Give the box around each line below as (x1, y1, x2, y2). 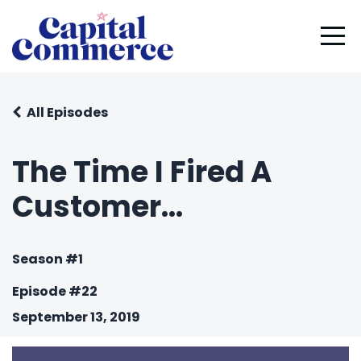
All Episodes (27, 103, 108, 122)
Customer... (12, 186, 183, 227)
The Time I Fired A (12, 151, 272, 193)
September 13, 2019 (12, 308, 140, 326)
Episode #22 (12, 282, 98, 301)
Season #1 (12, 250, 83, 268)
